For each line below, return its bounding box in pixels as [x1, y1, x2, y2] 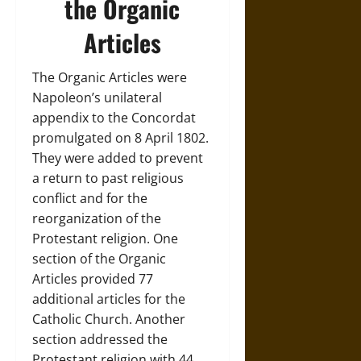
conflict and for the [32, 189, 147, 207]
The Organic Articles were [32, 68, 187, 86]
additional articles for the [32, 290, 185, 308]
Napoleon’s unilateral [32, 89, 162, 106]
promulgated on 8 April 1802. [32, 129, 209, 147]
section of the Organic [32, 250, 166, 268]
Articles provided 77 [32, 270, 153, 288]
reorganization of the [32, 210, 161, 227]
